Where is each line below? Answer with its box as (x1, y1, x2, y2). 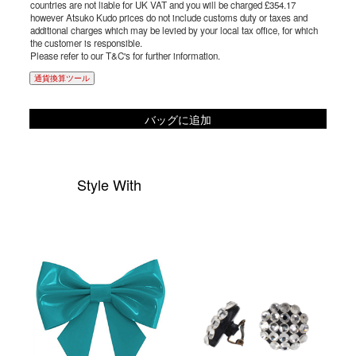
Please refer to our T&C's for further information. (30, 49, 221, 63)
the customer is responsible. (30, 37, 143, 50)
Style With (77, 174, 142, 195)
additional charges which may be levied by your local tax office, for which (30, 24, 319, 37)
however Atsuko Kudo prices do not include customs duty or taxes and (30, 11, 308, 25)
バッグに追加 (145, 110, 211, 127)
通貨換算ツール (34, 72, 91, 84)
